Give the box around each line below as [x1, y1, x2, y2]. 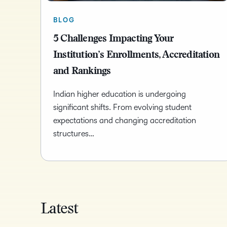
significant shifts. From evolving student [53, 103, 192, 112]
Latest [41, 202, 78, 218]
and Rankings [53, 66, 111, 77]
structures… [53, 129, 94, 138]
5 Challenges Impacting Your [53, 34, 174, 45]
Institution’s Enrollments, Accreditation [53, 50, 220, 61]
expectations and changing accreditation [53, 116, 196, 125]
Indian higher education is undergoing [53, 90, 186, 99]
